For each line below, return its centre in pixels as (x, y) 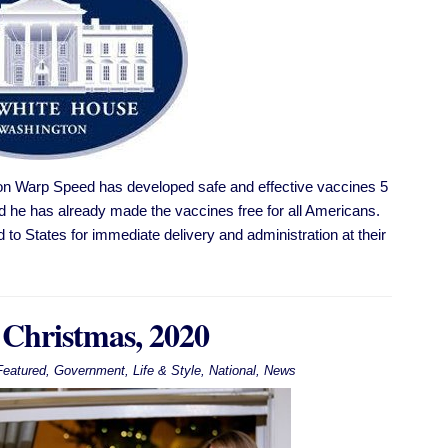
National (232, 371)
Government (89, 371)
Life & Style (166, 371)
